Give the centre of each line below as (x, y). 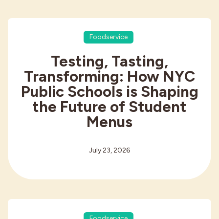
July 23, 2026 (109, 151)
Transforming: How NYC (109, 77)
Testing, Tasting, (109, 61)
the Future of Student (109, 107)
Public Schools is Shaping (109, 92)
